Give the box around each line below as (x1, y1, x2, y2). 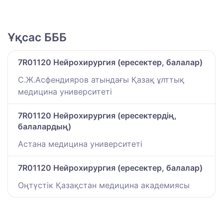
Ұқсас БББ (7, 30, 67, 44)
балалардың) (18, 121, 71, 132)
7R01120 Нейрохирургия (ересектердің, (18, 111, 177, 121)
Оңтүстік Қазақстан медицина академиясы (18, 180, 190, 191)
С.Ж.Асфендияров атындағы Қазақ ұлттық (18, 75, 184, 85)
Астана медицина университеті (18, 139, 142, 149)
